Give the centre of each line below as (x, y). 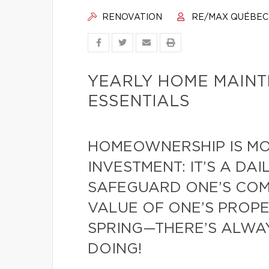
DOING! (115, 249)
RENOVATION (131, 17)
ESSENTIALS (139, 101)
